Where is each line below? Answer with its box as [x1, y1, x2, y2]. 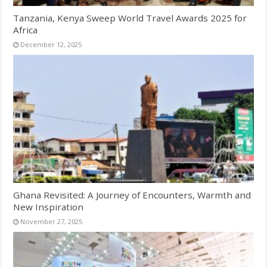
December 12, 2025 [20, 40, 82, 49]
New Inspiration [13, 201, 84, 213]
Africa [13, 24, 38, 36]
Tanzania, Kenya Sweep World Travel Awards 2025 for [13, 12, 247, 24]
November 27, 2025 [20, 217, 83, 226]
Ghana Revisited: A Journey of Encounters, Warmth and [13, 189, 252, 201]
